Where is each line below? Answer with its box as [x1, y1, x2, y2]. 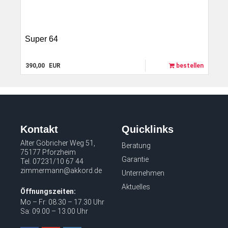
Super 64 [25, 35, 59, 43]
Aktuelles [122, 183, 150, 191]
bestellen [175, 62, 204, 69]
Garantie [122, 155, 149, 163]
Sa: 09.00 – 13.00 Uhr [20, 207, 88, 215]
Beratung [122, 141, 151, 150]
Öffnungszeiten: [20, 187, 76, 195]
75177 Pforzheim [20, 148, 76, 156]
